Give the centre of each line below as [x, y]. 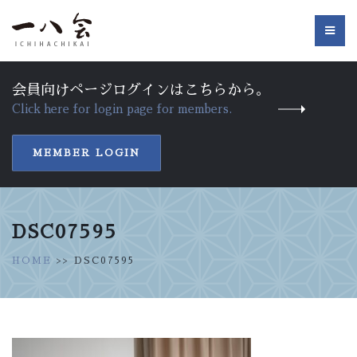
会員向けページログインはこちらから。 [141, 90]
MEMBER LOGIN [86, 153]
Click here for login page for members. [122, 109]
